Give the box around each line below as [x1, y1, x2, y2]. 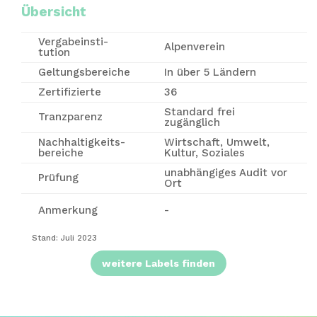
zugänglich [163, 116, 220, 129]
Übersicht [21, 4, 86, 21]
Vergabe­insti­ [38, 35, 108, 49]
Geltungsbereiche [38, 66, 130, 79]
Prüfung [38, 171, 79, 185]
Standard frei [163, 105, 235, 119]
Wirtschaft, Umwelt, [163, 136, 270, 149]
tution [38, 46, 70, 59]
